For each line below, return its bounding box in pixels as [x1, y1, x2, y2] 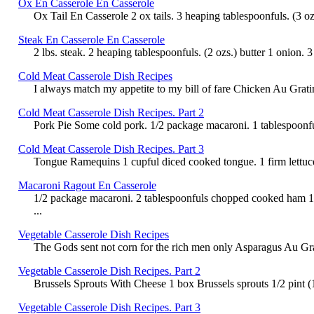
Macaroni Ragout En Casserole [18, 179, 156, 191]
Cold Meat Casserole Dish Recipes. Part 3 [18, 142, 204, 155]
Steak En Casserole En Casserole [18, 33, 165, 46]
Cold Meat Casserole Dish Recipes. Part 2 [18, 106, 204, 118]
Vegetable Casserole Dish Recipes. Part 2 [18, 264, 200, 277]
